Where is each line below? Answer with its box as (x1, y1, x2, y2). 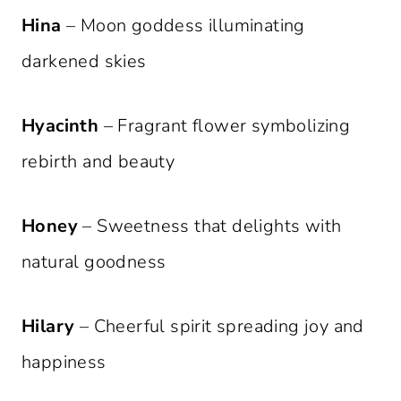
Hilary (21, 314, 75, 339)
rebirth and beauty (21, 149, 175, 175)
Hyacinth (21, 114, 99, 139)
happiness (21, 350, 107, 375)
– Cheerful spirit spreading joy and (74, 314, 364, 339)
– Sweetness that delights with (78, 214, 342, 239)
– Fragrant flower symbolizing (98, 114, 351, 139)
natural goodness (21, 250, 166, 275)
